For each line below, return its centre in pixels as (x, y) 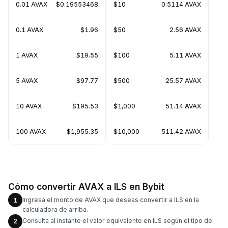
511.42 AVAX (181, 132)
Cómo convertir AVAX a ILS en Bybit (86, 187)
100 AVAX (31, 132)
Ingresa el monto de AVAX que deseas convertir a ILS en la (111, 199)
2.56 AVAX (185, 30)
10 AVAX (29, 106)
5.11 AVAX (185, 55)
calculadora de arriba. (55, 209)
